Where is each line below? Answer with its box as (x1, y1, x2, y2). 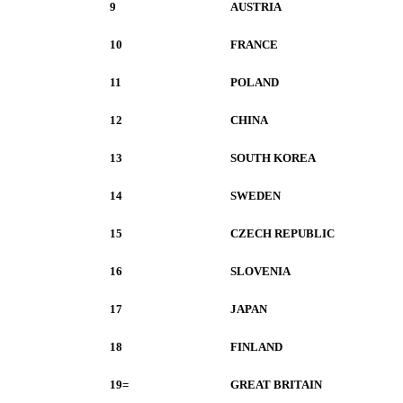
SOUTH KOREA (230, 151, 316, 165)
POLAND (230, 76, 279, 89)
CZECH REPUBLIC (230, 227, 335, 240)
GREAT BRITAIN (230, 378, 322, 391)
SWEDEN (230, 189, 281, 202)
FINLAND (230, 340, 282, 354)
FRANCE (230, 38, 278, 51)
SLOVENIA (230, 264, 291, 278)
